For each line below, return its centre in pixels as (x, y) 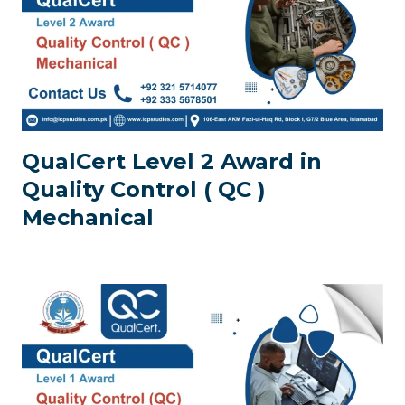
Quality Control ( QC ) (144, 189)
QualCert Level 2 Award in (172, 161)
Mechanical (88, 217)
